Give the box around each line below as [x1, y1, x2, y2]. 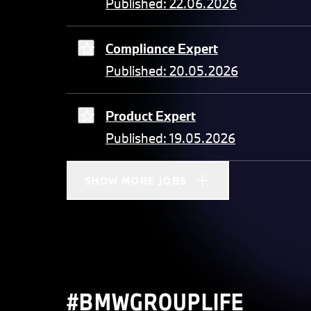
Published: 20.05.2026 [106, 62, 238, 80]
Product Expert [106, 108, 196, 125]
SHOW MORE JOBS [85, 174, 187, 187]
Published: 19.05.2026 [106, 130, 235, 147]
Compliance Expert [106, 40, 218, 58]
